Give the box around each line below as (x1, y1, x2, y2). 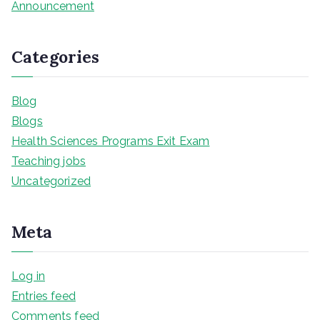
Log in (11, 269, 45, 283)
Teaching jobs (11, 154, 86, 168)
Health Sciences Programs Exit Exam (11, 134, 210, 148)
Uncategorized (11, 174, 91, 188)
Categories (11, 46, 100, 67)
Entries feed (11, 289, 76, 303)
